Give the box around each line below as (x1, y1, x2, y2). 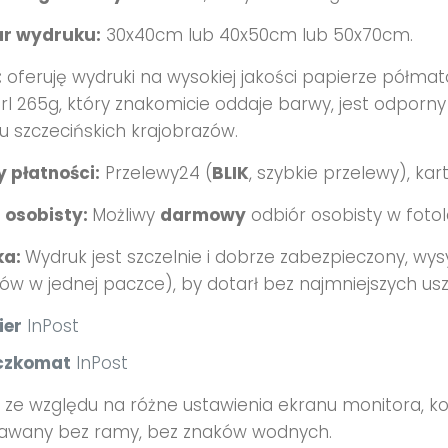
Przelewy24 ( (99, 160, 212, 185)
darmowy (159, 202, 246, 227)
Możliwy (91, 202, 160, 227)
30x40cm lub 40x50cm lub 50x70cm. (100, 22, 413, 47)
